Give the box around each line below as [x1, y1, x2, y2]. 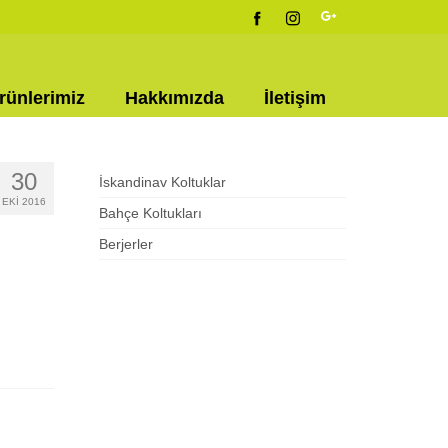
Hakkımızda [124, 88, 224, 108]
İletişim [263, 88, 326, 108]
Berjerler [98, 236, 153, 252]
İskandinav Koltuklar [98, 174, 226, 190]
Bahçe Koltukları [98, 205, 202, 221]
